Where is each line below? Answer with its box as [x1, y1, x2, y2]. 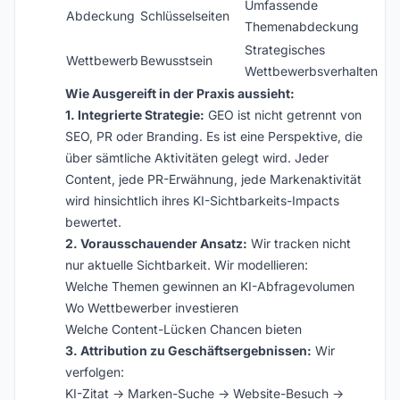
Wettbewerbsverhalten [245, 63, 378, 79]
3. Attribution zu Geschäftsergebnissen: [65, 343, 312, 358]
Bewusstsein [140, 53, 212, 68]
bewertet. [65, 214, 121, 229]
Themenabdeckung [245, 19, 359, 34]
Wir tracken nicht [247, 236, 351, 251]
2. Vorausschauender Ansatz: [65, 236, 247, 251]
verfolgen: [65, 364, 124, 379]
